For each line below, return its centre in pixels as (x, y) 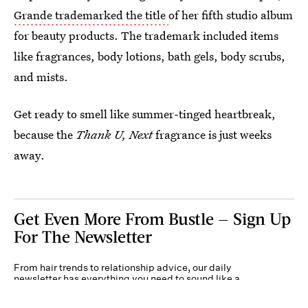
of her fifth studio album (231, 15)
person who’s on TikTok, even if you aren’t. (109, 289)
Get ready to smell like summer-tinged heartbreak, (145, 114)
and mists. (41, 77)
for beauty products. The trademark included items (146, 35)
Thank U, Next (113, 134)
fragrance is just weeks (212, 134)
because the (43, 134)
